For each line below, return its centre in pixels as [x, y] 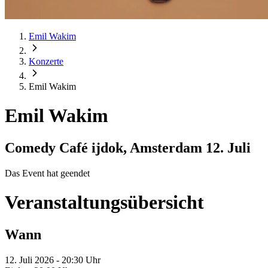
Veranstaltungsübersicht [104, 202]
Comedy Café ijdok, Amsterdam [105, 147]
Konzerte [46, 61]
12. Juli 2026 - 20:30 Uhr [53, 260]
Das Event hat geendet [47, 173]
